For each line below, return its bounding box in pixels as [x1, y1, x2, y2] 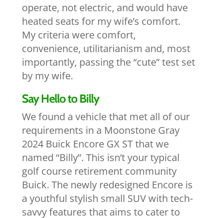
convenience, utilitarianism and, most [21, 42, 190, 55]
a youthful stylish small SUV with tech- [21, 192, 193, 205]
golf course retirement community [21, 164, 177, 178]
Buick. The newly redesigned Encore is [21, 178, 193, 191]
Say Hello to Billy [21, 91, 99, 106]
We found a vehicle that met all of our [21, 110, 190, 123]
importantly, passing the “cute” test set [21, 55, 195, 69]
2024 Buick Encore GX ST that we [21, 137, 169, 150]
